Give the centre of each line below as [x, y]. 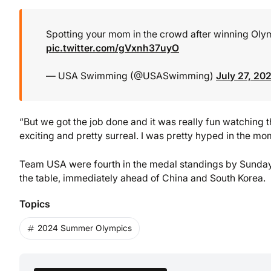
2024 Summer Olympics [85, 228]
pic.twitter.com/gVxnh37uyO [113, 48]
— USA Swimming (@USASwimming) [131, 76]
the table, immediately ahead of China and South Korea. [142, 178]
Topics [35, 204]
